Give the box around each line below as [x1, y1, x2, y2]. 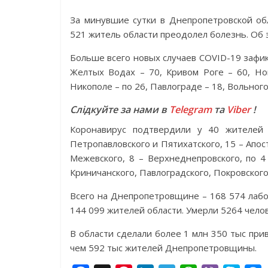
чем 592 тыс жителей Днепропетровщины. [70, 242, 257, 254]
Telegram [169, 103, 212, 116]
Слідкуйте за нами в [70, 103, 169, 116]
